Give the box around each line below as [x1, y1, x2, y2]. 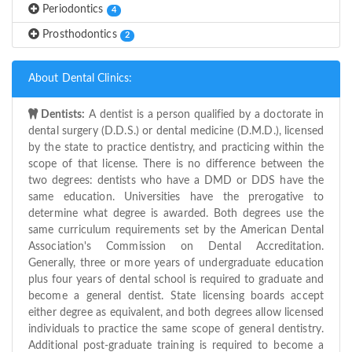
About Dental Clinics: [28, 73, 133, 85]
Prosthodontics [39, 29, 120, 41]
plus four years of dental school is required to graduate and [28, 274, 324, 286]
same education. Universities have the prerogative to [28, 192, 324, 203]
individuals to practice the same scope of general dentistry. [28, 324, 324, 335]
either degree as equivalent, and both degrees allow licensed [28, 307, 324, 319]
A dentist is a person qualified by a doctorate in [85, 109, 324, 121]
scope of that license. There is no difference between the [28, 159, 324, 170]
